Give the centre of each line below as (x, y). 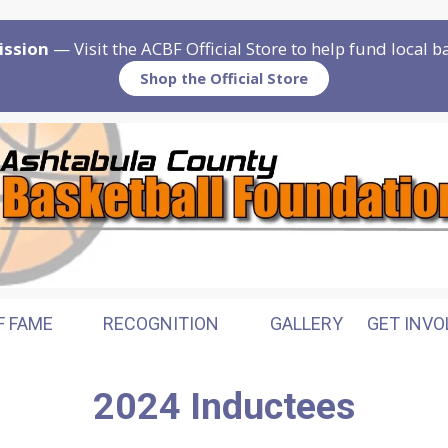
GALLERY (306, 323)
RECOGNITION (163, 323)
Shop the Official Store (224, 78)
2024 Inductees (224, 405)
